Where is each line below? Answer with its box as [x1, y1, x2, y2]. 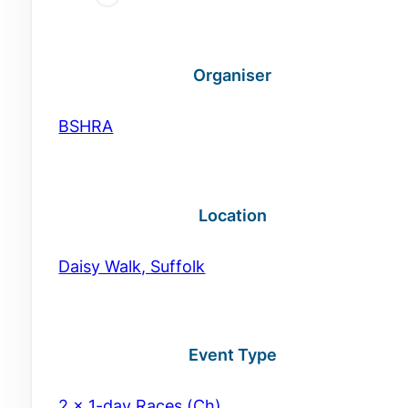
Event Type [188, 345, 277, 365]
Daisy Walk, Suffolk [58, 256, 206, 276]
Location [198, 205, 267, 225]
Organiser [193, 65, 272, 85]
